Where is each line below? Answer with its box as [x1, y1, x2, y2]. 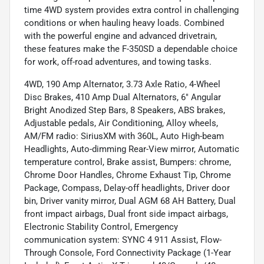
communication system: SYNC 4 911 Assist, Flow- [24, 234, 222, 245]
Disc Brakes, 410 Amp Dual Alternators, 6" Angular [24, 91, 221, 103]
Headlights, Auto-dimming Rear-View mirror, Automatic [24, 143, 239, 154]
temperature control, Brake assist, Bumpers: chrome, [24, 156, 231, 167]
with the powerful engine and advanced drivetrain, [24, 30, 217, 41]
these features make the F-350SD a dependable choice [24, 43, 237, 54]
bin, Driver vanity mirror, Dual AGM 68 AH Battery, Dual [24, 195, 236, 206]
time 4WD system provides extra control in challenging [24, 4, 239, 15]
